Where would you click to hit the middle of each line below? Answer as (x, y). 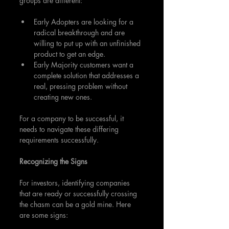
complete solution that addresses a (87, 75)
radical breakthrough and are (80, 32)
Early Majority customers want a (85, 64)
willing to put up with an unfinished (88, 43)
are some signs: (44, 215)
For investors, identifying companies (76, 182)
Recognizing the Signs (53, 161)
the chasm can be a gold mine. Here (76, 204)
